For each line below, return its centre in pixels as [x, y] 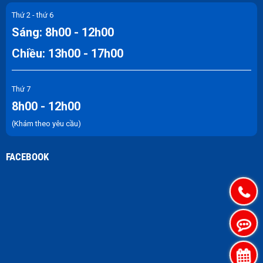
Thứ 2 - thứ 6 [33, 15]
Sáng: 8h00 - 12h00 [63, 33]
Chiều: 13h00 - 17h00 [68, 54]
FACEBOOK [27, 157]
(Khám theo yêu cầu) [46, 124]
